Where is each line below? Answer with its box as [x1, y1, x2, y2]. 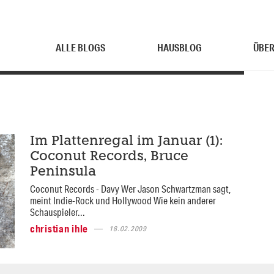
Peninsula [29, 166, 96, 179]
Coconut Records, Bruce [29, 150, 188, 163]
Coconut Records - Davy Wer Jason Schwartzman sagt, [29, 182, 231, 195]
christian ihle [29, 222, 89, 235]
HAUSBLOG [157, 41, 202, 54]
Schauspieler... [29, 206, 85, 218]
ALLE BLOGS [56, 41, 106, 54]
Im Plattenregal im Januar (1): [29, 135, 223, 148]
